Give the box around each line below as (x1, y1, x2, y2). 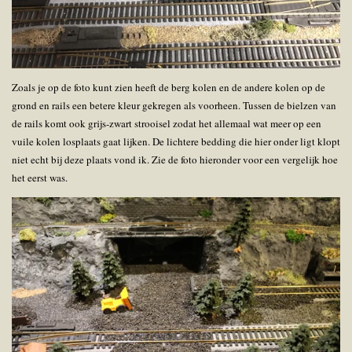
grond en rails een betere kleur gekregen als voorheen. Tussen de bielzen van (12, 98, 336, 113)
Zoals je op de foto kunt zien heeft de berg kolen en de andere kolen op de (12, 80, 325, 95)
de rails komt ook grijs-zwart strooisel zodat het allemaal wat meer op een (12, 116, 321, 131)
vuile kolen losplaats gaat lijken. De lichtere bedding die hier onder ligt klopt (12, 134, 340, 149)
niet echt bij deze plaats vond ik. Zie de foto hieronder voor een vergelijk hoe (12, 152, 338, 167)
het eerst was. (12, 170, 71, 185)
